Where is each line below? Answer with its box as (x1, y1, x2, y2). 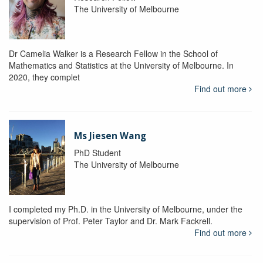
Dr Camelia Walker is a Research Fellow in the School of (9, 47, 218, 59)
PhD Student (73, 146, 121, 159)
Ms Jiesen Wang (73, 129, 146, 142)
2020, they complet (9, 70, 80, 83)
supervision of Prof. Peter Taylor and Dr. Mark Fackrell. (9, 214, 213, 227)
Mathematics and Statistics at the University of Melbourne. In (9, 59, 234, 71)
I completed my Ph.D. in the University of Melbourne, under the (9, 203, 242, 215)
